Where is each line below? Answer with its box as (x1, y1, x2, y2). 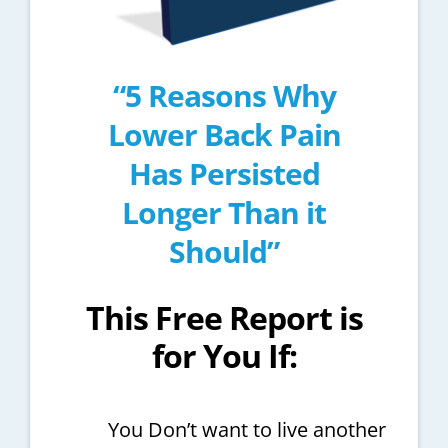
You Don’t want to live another (107, 415, 386, 443)
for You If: (151, 333, 297, 377)
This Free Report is (85, 295, 363, 339)
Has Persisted (128, 152, 320, 194)
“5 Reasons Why (112, 74, 336, 116)
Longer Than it (122, 191, 326, 233)
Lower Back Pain (107, 113, 341, 155)
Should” (169, 230, 279, 272)
